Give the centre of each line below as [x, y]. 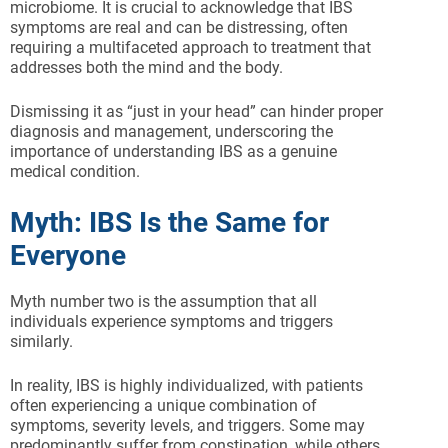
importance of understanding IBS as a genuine [173, 152]
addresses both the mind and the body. [146, 68]
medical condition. [75, 172]
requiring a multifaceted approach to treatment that [190, 48]
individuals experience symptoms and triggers [171, 322]
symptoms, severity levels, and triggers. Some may [187, 426]
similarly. [41, 342]
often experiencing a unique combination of [163, 406]
